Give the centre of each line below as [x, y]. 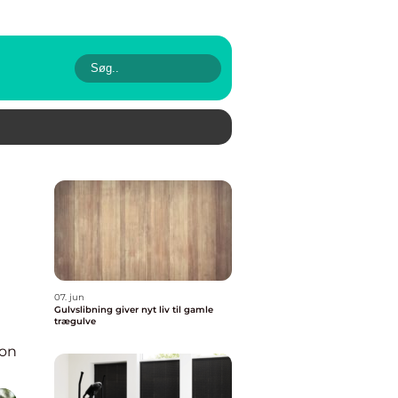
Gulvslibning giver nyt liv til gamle [134, 310]
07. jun [69, 297]
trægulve [75, 321]
